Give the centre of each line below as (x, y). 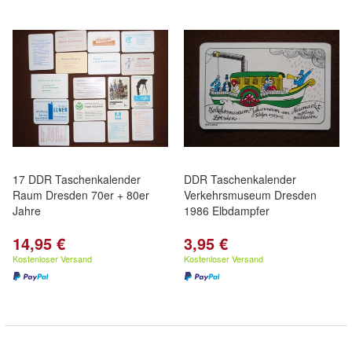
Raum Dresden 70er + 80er (81, 195)
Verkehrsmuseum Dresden (250, 195)
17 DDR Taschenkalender (77, 179)
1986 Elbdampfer (227, 211)
